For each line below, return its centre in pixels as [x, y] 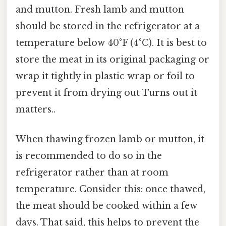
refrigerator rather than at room [92, 173]
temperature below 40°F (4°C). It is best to [111, 43]
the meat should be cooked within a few [106, 206]
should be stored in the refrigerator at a [108, 26]
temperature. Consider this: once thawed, [110, 189]
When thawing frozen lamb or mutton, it [110, 139]
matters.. [36, 110]
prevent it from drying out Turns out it [106, 93]
